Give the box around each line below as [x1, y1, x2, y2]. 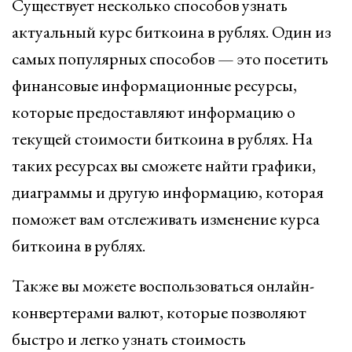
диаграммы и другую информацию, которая [12, 181, 324, 203]
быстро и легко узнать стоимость [12, 328, 246, 350]
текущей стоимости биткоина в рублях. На [12, 127, 313, 150]
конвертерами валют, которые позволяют [12, 301, 306, 324]
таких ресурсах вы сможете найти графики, [12, 154, 316, 177]
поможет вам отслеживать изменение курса [12, 207, 320, 230]
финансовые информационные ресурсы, [12, 74, 297, 97]
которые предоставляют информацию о [12, 101, 295, 123]
